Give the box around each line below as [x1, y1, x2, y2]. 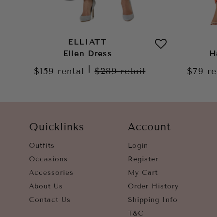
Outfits [29, 141, 55, 150]
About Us [29, 182, 63, 190]
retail [121, 66, 146, 77]
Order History [128, 182, 179, 190]
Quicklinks [29, 121, 84, 133]
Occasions [29, 155, 68, 163]
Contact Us [29, 196, 71, 204]
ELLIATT [68, 37, 107, 46]
